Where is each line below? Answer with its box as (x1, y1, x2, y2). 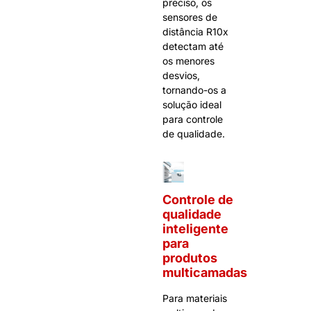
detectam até (162, 40, 224, 52)
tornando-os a (162, 83, 226, 96)
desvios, (162, 69, 200, 81)
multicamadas (162, 264, 247, 280)
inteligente (162, 221, 228, 236)
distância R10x (162, 25, 228, 37)
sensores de (162, 10, 217, 23)
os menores (162, 54, 215, 67)
